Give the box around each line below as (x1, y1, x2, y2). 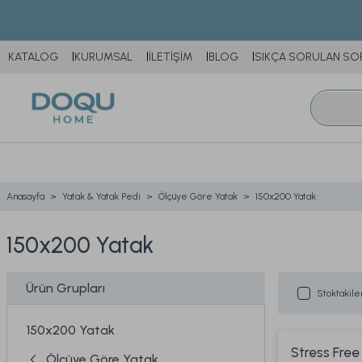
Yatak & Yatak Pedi (62, 191, 141, 202)
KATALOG (8, 50, 58, 64)
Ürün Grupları (26, 280, 105, 296)
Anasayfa (6, 191, 44, 202)
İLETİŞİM (149, 50, 192, 64)
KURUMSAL (74, 50, 133, 64)
